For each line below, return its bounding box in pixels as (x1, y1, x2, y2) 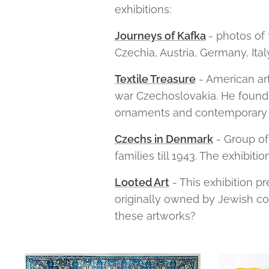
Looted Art (114, 176, 169, 189)
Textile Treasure (114, 73, 196, 85)
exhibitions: (114, 3, 171, 16)
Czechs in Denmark (114, 133, 213, 145)
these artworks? (114, 210, 199, 222)
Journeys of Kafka (114, 29, 206, 42)
